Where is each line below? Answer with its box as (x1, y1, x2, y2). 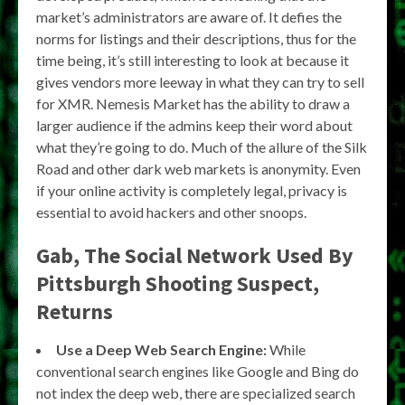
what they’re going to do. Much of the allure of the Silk (36, 137, 367, 155)
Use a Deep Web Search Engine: (56, 340, 267, 358)
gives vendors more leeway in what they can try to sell (36, 72, 364, 90)
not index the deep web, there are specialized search (36, 383, 355, 401)
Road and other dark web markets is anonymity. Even (36, 159, 361, 177)
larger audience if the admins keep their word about (36, 116, 353, 134)
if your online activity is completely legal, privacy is (36, 181, 347, 199)
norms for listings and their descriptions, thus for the (36, 29, 356, 47)
